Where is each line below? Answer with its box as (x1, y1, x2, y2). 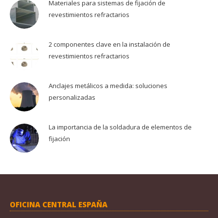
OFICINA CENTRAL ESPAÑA (10, 200, 108, 210)
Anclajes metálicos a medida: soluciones (49, 81, 167, 91)
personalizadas (49, 93, 95, 102)
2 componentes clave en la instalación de (49, 40, 170, 49)
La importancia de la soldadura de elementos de (49, 123, 192, 132)
